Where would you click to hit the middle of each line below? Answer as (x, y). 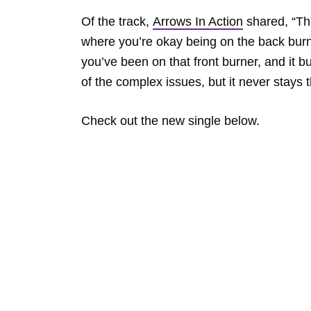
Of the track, (117, 21)
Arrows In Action (198, 21)
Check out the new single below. (170, 120)
